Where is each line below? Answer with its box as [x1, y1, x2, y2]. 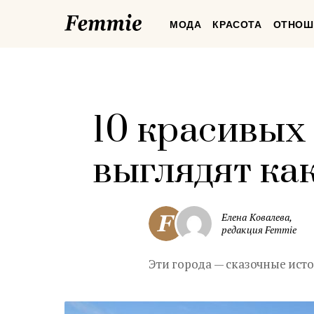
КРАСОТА [212, 19, 262, 30]
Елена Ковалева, [221, 210, 293, 224]
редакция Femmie [221, 223, 297, 236]
